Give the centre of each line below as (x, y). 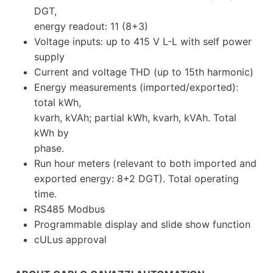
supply (49, 56)
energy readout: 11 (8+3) (91, 26)
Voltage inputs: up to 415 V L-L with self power (143, 41)
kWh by (51, 133)
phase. (49, 148)
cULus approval (70, 239)
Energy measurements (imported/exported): (136, 87)
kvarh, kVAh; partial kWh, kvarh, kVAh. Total (135, 117)
